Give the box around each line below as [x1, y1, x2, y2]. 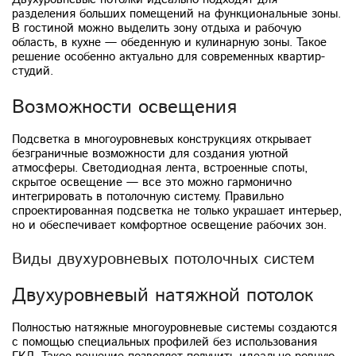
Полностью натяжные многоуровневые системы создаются [12, 319, 337, 336]
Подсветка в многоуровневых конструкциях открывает [12, 130, 311, 148]
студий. [12, 62, 53, 79]
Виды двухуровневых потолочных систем [12, 247, 315, 271]
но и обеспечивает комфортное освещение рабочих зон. [12, 216, 327, 234]
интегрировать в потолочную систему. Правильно [12, 188, 284, 205]
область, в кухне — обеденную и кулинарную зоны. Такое [12, 33, 327, 51]
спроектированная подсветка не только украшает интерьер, [12, 202, 342, 219]
